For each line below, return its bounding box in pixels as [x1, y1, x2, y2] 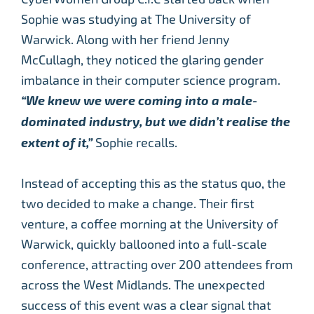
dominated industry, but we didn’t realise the [21, 114, 290, 130]
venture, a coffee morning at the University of [21, 217, 278, 232]
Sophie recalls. [93, 135, 177, 151]
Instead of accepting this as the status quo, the [21, 176, 286, 191]
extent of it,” [21, 135, 93, 151]
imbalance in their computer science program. [21, 73, 280, 88]
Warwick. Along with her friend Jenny [21, 32, 230, 48]
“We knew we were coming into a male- [21, 93, 257, 109]
